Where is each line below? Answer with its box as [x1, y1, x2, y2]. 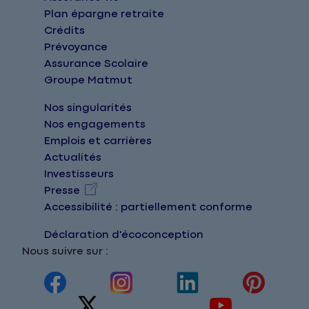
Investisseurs [44, 168, 114, 181]
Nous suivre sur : [22, 246, 108, 258]
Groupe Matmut [44, 74, 132, 87]
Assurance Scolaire [44, 58, 148, 70]
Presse [44, 185, 80, 197]
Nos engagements [44, 119, 146, 131]
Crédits [44, 25, 85, 37]
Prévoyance [44, 41, 108, 54]
